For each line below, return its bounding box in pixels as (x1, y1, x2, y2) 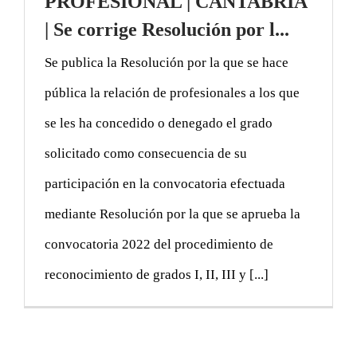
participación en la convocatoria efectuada (45, 175, 285, 191)
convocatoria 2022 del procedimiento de (45, 236, 273, 252)
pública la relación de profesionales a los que (45, 84, 300, 100)
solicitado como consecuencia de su (45, 145, 247, 161)
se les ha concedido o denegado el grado (45, 115, 273, 131)
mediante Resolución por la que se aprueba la (45, 206, 300, 222)
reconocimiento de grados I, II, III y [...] (45, 266, 269, 282)
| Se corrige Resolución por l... (45, 18, 289, 40)
